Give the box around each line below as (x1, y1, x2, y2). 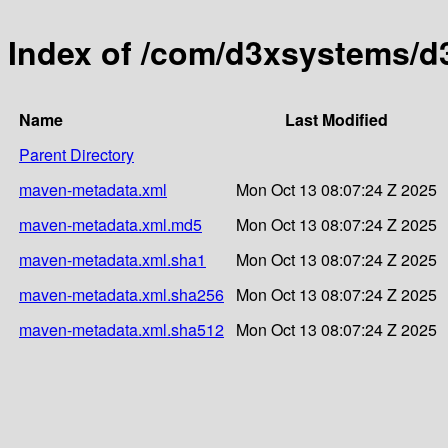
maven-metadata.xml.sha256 (19, 282, 224, 306)
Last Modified (285, 107, 388, 131)
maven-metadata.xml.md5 (19, 212, 202, 236)
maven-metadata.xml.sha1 (19, 247, 206, 271)
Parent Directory (19, 142, 134, 166)
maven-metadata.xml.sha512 (19, 317, 224, 341)
